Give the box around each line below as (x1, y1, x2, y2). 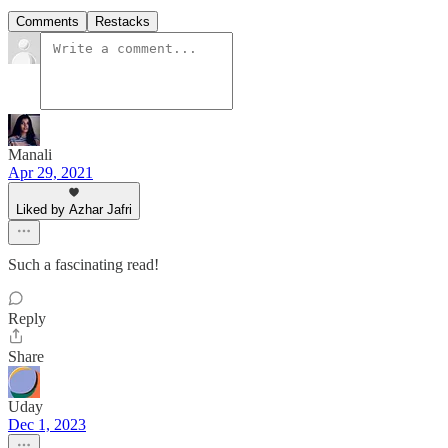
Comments (16, 13, 79, 29)
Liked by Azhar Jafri (16, 201, 132, 217)
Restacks (95, 13, 150, 29)
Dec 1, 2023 (8, 415, 86, 433)
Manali (8, 145, 52, 163)
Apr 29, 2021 (8, 163, 93, 181)
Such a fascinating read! (8, 255, 159, 273)
